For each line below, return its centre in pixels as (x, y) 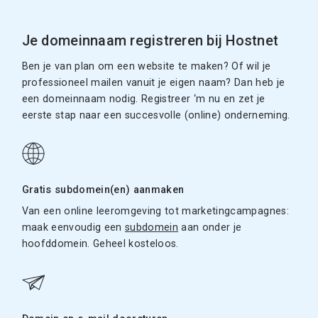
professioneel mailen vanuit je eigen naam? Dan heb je (153, 83)
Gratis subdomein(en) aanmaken (103, 190)
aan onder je (210, 227)
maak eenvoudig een (73, 227)
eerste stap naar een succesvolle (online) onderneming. (156, 116)
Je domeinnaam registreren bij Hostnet (150, 41)
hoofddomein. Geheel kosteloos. (100, 244)
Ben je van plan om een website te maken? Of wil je (146, 67)
